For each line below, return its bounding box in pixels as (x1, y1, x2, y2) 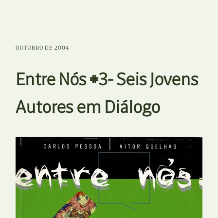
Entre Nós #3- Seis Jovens (16, 69, 199, 90)
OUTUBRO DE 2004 (16, 44, 69, 51)
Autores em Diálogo (16, 96, 160, 118)
